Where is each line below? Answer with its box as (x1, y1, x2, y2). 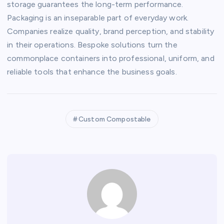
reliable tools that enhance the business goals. (7, 66, 177, 76)
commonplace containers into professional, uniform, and (7, 53, 214, 63)
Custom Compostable (78, 114, 151, 123)
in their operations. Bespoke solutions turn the (7, 39, 177, 49)
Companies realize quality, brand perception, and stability (7, 26, 214, 36)
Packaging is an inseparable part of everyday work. (7, 12, 189, 22)
